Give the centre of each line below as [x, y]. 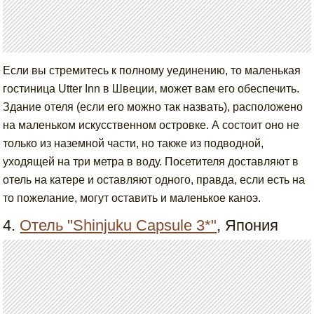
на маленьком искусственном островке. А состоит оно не [151, 125]
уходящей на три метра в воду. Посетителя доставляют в [151, 162]
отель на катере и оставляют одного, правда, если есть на [154, 180]
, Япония [248, 226]
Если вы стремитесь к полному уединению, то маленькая [152, 71]
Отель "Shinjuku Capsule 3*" [118, 226]
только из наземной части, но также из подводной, [134, 144]
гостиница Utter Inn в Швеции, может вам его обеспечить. [151, 89]
